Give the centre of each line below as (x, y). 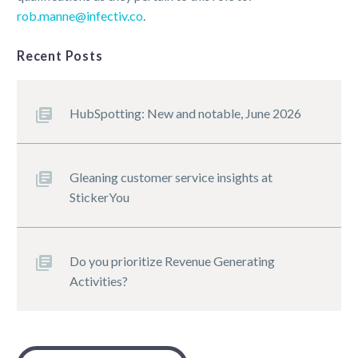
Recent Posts (60, 55)
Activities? (99, 281)
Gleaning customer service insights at (171, 177)
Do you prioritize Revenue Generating (172, 261)
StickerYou (99, 197)
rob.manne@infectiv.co (80, 16)
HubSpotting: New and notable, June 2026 (185, 113)
